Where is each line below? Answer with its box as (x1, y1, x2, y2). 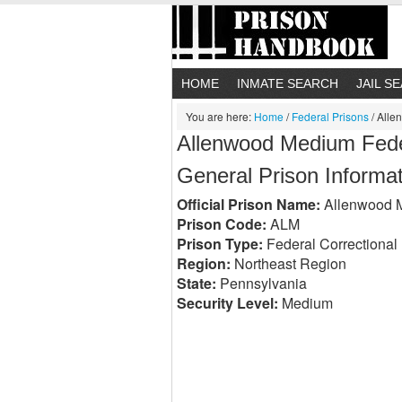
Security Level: (177, 293, 278, 313)
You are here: (186, 109, 254, 124)
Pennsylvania (216, 273, 307, 293)
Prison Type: (177, 233, 263, 254)
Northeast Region (231, 253, 346, 274)
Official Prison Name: (177, 194, 320, 214)
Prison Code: (177, 214, 267, 234)
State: (177, 273, 216, 293)
